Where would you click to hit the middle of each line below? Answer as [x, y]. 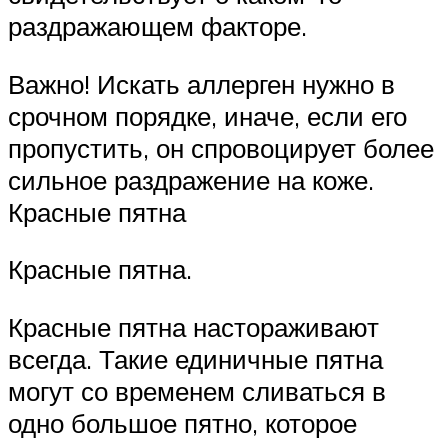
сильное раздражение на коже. [191, 179]
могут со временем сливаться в [197, 390]
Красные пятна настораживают [193, 326]
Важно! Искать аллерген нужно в [201, 83]
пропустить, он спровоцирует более [221, 147]
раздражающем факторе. [157, 26]
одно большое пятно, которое [182, 422]
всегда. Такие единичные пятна [195, 358]
